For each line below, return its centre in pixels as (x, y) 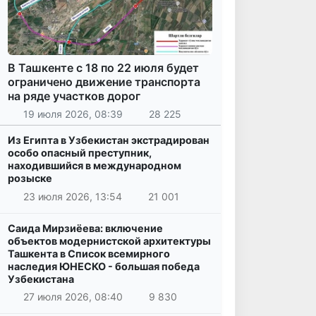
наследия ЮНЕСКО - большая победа (104, 266)
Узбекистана (41, 279)
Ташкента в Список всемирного (89, 253)
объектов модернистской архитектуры (109, 241)
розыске (30, 178)
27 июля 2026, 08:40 (73, 297)
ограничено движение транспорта (104, 81)
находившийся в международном (95, 166)
